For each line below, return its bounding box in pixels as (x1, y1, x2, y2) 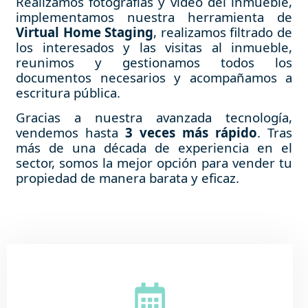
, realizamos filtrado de (153, 23, 293, 41)
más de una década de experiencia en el (16, 139, 292, 157)
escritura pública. (16, 84, 120, 101)
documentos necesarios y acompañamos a (16, 69, 292, 86)
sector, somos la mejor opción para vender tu (16, 154, 292, 172)
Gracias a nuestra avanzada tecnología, (16, 109, 292, 126)
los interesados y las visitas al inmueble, (16, 38, 292, 56)
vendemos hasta (16, 124, 125, 142)
